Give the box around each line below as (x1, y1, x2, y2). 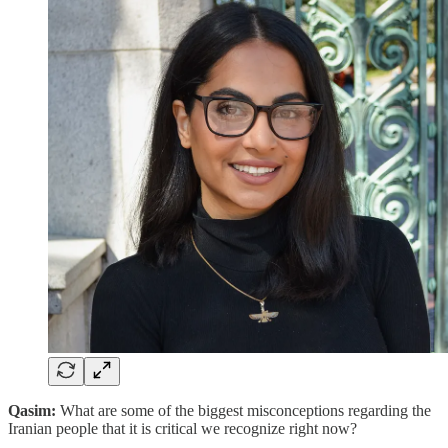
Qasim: (8, 401, 60, 419)
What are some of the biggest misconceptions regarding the (60, 401, 431, 419)
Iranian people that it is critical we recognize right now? (8, 419, 357, 437)
